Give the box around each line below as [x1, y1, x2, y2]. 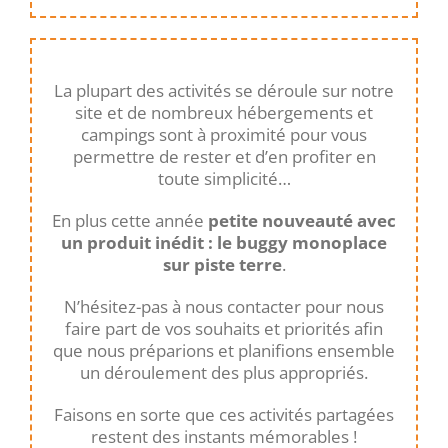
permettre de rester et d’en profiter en [72, 145, 376, 169]
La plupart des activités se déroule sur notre [54, 79, 394, 103]
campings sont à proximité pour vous [81, 123, 367, 147]
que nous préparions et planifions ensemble [53, 339, 395, 363]
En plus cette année [52, 209, 208, 233]
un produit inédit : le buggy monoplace [61, 231, 387, 255]
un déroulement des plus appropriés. [80, 361, 368, 385]
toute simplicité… [157, 167, 291, 191]
